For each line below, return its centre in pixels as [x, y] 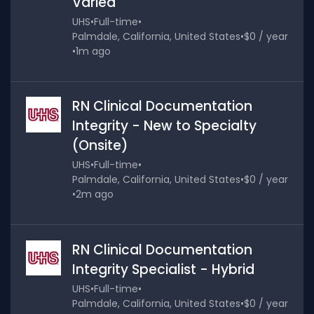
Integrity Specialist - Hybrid [163, 269]
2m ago [94, 194]
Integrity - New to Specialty [164, 126]
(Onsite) [100, 146]
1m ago [93, 52]
